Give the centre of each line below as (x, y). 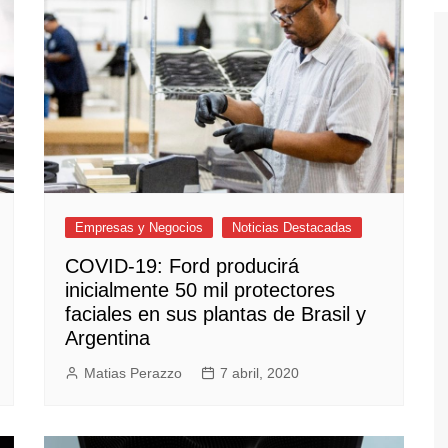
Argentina (107, 338)
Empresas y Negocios (139, 228)
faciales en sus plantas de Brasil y (215, 314)
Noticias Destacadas (292, 228)
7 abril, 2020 (259, 373)
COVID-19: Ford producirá (182, 266)
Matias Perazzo (133, 373)
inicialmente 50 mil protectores (200, 290)
